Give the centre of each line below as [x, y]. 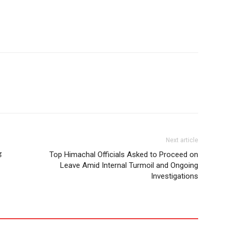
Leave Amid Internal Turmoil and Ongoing [129, 165]
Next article [182, 140]
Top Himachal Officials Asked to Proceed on [124, 154]
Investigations [175, 176]
